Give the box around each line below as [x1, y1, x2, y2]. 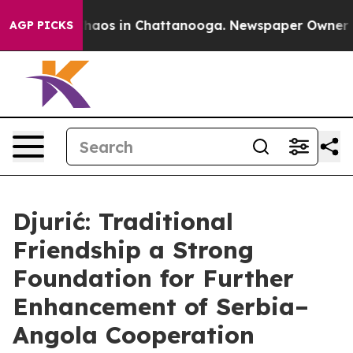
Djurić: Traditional [13, 206, 233, 236]
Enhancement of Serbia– [13, 292, 309, 321]
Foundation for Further [13, 263, 294, 293]
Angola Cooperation [13, 320, 255, 350]
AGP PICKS [9, 18, 73, 32]
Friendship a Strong [13, 235, 254, 265]
